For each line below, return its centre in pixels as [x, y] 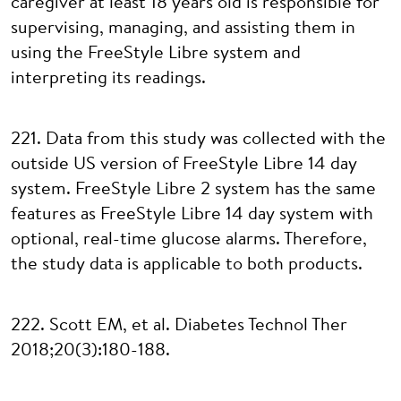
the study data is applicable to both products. [187, 265]
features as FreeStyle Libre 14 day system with [192, 215]
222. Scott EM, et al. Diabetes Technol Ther [179, 326]
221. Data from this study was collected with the [198, 140]
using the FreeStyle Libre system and [156, 54]
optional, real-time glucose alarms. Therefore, [189, 240]
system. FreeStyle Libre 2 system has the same [193, 190]
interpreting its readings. [108, 79]
